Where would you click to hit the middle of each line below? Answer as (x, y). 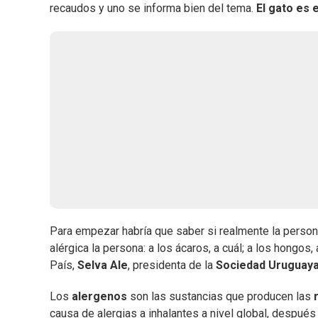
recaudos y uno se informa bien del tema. (153, 9)
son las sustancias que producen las (219, 297)
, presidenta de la (172, 265)
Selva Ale (103, 265)
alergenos (99, 297)
